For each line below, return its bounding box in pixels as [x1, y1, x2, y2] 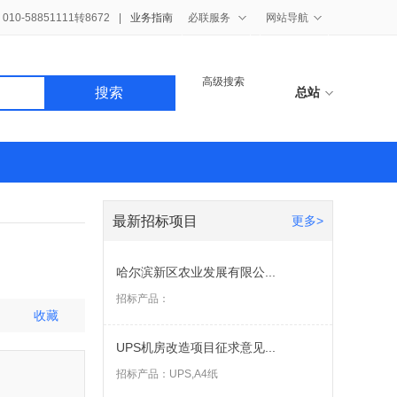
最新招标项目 [113, 214, 198, 229]
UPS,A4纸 [169, 368, 218, 380]
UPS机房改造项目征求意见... [116, 340, 276, 354]
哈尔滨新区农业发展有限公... [116, 265, 276, 279]
